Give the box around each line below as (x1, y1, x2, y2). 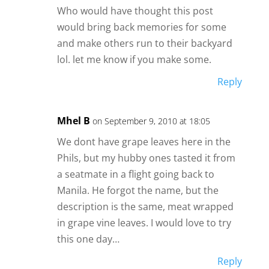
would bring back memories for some (56, 20, 226, 34)
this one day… (56, 232, 119, 246)
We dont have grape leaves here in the (56, 135, 231, 149)
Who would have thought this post (56, 4, 213, 18)
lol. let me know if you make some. (56, 53, 211, 67)
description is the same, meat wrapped (56, 200, 234, 214)
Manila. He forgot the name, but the (56, 184, 219, 198)
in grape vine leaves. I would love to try (56, 216, 231, 230)
